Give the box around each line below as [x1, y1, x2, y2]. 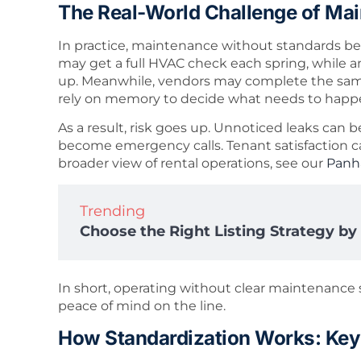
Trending [80, 201, 145, 220]
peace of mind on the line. [58, 297, 226, 313]
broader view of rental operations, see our [58, 156, 326, 172]
